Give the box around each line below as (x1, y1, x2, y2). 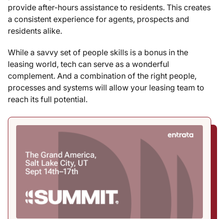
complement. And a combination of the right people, (8, 71, 197, 81)
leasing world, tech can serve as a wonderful (8, 59, 169, 69)
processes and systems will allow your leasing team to (8, 83, 204, 92)
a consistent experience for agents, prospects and (8, 14, 189, 24)
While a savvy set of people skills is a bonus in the (8, 47, 188, 57)
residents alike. (8, 26, 62, 36)
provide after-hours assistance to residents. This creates (8, 2, 211, 12)
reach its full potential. (8, 94, 88, 104)
